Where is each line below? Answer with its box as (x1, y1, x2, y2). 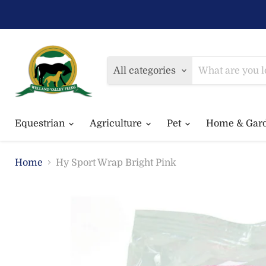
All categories (113, 65, 176, 76)
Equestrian (15, 118, 67, 129)
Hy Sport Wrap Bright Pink (56, 157, 176, 168)
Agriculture (90, 118, 144, 129)
